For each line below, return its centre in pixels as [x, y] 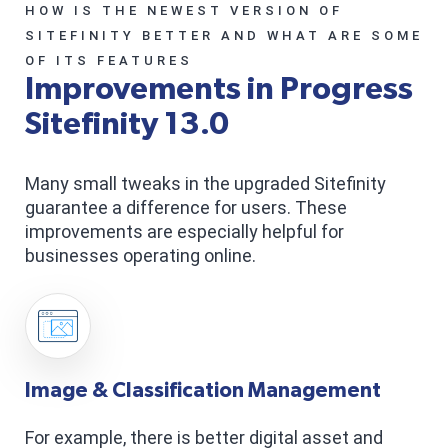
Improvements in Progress [219, 88]
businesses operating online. [140, 255]
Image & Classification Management [203, 390]
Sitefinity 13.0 [127, 123]
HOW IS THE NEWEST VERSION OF [184, 10]
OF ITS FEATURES [109, 60]
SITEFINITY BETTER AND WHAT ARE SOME [224, 35]
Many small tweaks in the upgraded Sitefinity [205, 183]
